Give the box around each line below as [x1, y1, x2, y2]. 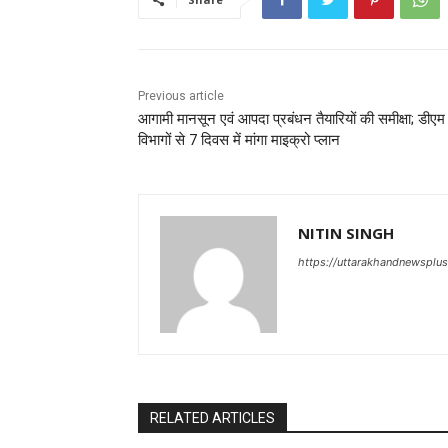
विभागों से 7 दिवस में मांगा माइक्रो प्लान [138, 131, 340, 150]
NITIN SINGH [298, 223, 394, 244]
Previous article [138, 89, 224, 104]
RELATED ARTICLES [150, 410, 275, 427]
